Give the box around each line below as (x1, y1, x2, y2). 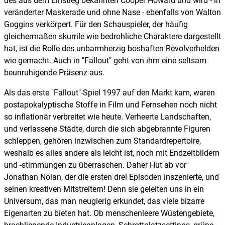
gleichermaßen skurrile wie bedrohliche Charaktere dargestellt (4, 32, 221, 42)
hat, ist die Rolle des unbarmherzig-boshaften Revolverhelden (4, 44, 219, 54)
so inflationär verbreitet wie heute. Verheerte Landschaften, (4, 112, 211, 122)
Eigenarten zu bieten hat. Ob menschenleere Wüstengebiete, (4, 208, 214, 218)
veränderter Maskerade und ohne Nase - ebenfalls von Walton (4, 8, 221, 18)
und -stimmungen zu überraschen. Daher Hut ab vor (4, 160, 186, 170)
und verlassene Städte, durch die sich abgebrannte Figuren (4, 124, 210, 134)
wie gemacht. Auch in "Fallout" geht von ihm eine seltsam (4, 56, 206, 66)
